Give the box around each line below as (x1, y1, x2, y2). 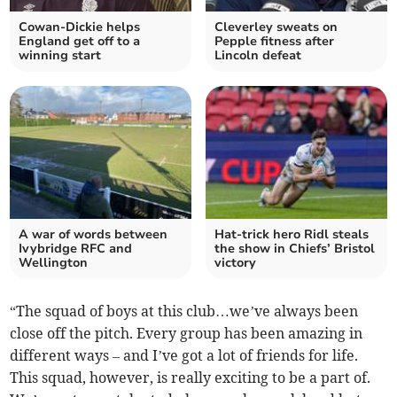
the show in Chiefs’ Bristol (214, 240, 375, 258)
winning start (19, 47, 102, 65)
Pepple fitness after (214, 33, 334, 51)
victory (214, 254, 256, 272)
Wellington (19, 254, 89, 272)
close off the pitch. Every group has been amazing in (10, 324, 363, 343)
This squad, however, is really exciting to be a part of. (10, 369, 371, 387)
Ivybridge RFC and (19, 240, 133, 258)
